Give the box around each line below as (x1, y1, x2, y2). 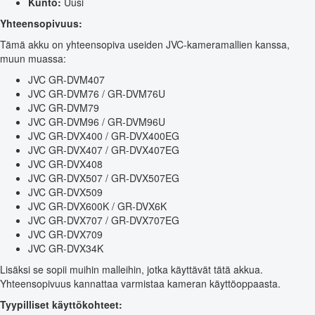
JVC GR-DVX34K (28, 240, 103, 255)
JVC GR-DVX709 (28, 226, 103, 241)
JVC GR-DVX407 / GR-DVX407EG (28, 142, 179, 157)
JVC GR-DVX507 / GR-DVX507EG (28, 170, 179, 185)
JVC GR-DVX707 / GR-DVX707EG (28, 212, 179, 227)
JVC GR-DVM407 (28, 72, 105, 86)
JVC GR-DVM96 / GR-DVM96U (28, 114, 165, 129)
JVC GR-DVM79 (28, 100, 99, 115)
